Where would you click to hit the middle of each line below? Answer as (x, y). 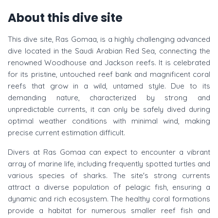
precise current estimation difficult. (66, 133)
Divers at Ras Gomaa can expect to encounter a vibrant (109, 152)
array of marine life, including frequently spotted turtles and (109, 164)
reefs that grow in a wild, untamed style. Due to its (109, 86)
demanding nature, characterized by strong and (109, 98)
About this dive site (65, 18)
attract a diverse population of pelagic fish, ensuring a (109, 187)
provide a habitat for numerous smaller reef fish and (109, 210)
